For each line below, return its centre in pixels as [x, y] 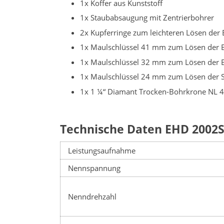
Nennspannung [94, 168]
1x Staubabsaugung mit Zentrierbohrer [147, 18]
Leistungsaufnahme [102, 150]
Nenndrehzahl [92, 196]
